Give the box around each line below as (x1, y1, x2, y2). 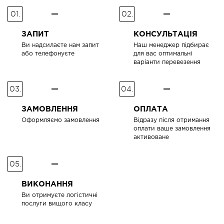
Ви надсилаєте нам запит (21, 42, 99, 48)
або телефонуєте (21, 50, 74, 56)
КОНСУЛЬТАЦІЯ (133, 30, 197, 37)
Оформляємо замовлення (21, 117, 99, 123)
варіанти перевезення (133, 59, 200, 65)
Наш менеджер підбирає (133, 42, 209, 48)
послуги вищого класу (21, 200, 92, 206)
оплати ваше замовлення (133, 125, 210, 131)
